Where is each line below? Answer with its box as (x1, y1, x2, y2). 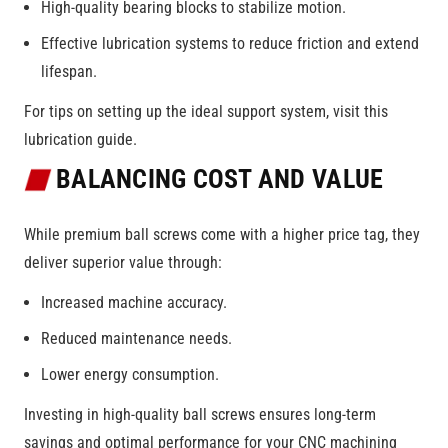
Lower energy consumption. (41, 364, 219, 384)
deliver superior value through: (24, 252, 222, 272)
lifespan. (41, 62, 97, 82)
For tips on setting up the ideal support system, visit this (24, 102, 388, 122)
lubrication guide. (24, 130, 137, 150)
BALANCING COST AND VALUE (56, 164, 384, 195)
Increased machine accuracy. (41, 292, 227, 312)
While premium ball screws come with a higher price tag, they (24, 224, 420, 244)
